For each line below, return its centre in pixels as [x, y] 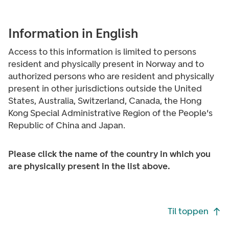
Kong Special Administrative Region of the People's [110, 113]
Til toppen [188, 211]
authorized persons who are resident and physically [111, 76]
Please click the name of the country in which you [109, 154]
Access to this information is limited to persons [102, 52]
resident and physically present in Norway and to [106, 64]
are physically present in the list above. [89, 166]
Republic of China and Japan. [67, 125]
